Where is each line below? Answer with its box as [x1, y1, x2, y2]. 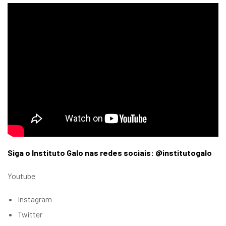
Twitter [18, 209, 42, 219]
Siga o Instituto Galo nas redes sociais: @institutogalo [8, 147, 212, 157]
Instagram [18, 194, 52, 204]
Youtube [8, 171, 35, 181]
